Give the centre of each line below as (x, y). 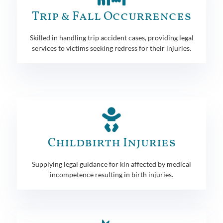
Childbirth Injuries (111, 143)
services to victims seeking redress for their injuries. (111, 48)
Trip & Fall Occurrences (111, 16)
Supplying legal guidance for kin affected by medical (111, 164)
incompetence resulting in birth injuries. (111, 174)
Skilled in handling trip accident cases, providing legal (111, 37)
